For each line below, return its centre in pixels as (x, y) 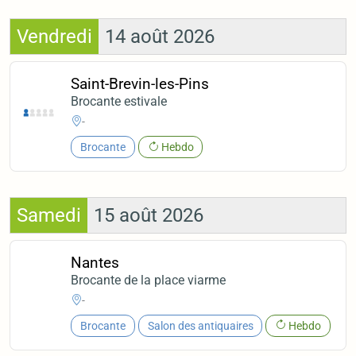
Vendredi (54, 37)
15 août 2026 (149, 216)
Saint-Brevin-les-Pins (140, 84)
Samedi (49, 216)
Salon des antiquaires (200, 326)
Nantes (95, 263)
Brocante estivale (119, 102)
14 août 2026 (160, 37)
